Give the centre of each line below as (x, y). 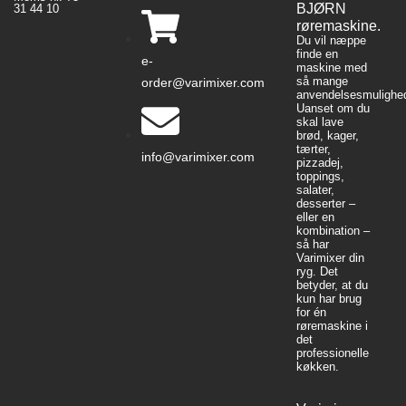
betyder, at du (332, 285)
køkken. (317, 367)
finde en (317, 54)
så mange (322, 82)
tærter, (313, 150)
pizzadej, (319, 163)
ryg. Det (317, 272)
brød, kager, (327, 136)
